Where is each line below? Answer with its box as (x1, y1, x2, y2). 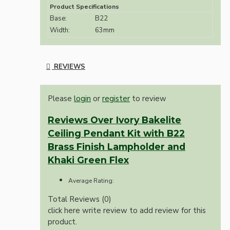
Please (48, 93, 74, 104)
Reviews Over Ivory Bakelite (48, 114, 181, 125)
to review (130, 93, 166, 104)
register (102, 93, 130, 104)
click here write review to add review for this (48, 205, 206, 216)
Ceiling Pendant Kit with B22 (48, 127, 185, 139)
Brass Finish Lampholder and (48, 141, 185, 152)
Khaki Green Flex (48, 154, 129, 165)
